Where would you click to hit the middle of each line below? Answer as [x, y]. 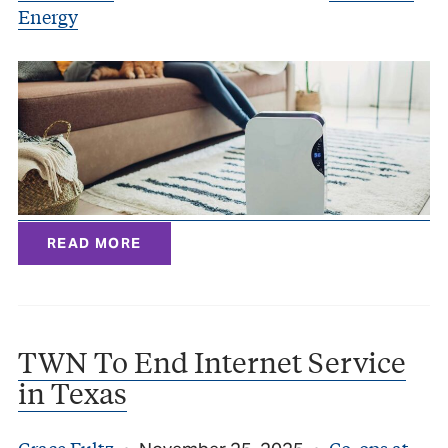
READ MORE [94, 243]
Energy [48, 15]
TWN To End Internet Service [212, 362]
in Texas [72, 393]
